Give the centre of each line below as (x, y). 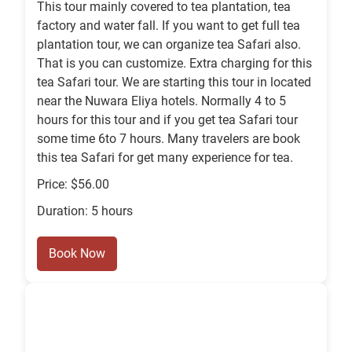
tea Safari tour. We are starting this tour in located (174, 82)
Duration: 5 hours (85, 211)
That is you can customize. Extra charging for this (174, 64)
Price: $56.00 (73, 185)
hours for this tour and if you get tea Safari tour (167, 120)
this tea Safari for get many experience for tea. (165, 158)
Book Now (77, 254)
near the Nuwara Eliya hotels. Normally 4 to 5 (161, 101)
